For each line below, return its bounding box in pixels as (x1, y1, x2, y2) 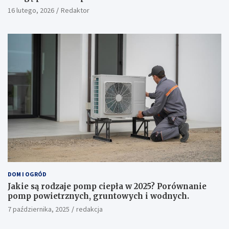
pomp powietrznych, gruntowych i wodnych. (8, 191, 189, 201)
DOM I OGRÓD (8, 170, 47, 178)
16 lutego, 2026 (8, 6, 54, 15)
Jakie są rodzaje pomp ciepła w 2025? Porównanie (8, 181, 207, 192)
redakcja (76, 204, 103, 214)
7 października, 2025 (8, 204, 70, 214)
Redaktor (61, 6, 89, 15)
